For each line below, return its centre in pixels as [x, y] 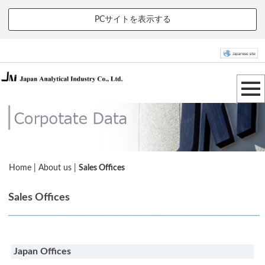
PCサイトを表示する [132, 20]
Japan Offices [41, 252]
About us [55, 168]
